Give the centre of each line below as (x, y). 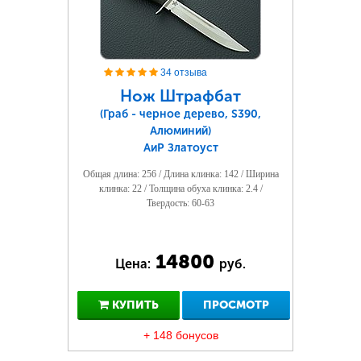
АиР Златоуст (180, 148)
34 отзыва (184, 73)
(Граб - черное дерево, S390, (180, 114)
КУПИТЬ (133, 305)
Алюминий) (180, 131)
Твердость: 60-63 (180, 203)
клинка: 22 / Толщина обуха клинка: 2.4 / (180, 189)
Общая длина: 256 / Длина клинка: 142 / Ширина (180, 174)
